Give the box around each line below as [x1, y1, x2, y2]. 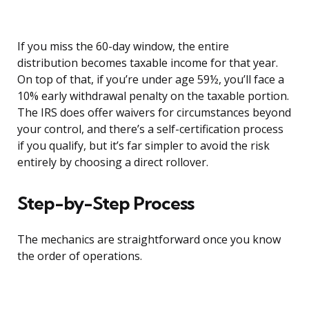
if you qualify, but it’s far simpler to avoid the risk [17, 138, 270, 154]
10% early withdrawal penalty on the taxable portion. [17, 88, 289, 104]
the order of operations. [17, 248, 142, 264]
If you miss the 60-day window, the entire [17, 39, 229, 54]
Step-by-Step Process [17, 192, 194, 215]
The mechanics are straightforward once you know [17, 232, 281, 248]
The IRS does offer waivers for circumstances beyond [17, 105, 291, 121]
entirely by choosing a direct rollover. [17, 154, 208, 170]
